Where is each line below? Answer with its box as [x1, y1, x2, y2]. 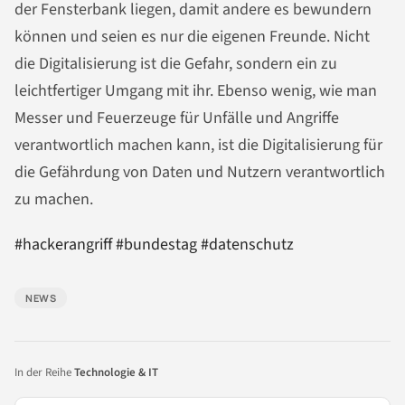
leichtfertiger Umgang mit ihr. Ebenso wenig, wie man [14, 80, 377, 103]
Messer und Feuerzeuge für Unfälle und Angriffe [14, 107, 339, 130]
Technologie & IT [74, 364, 158, 381]
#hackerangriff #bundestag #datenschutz [14, 233, 294, 257]
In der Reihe [14, 364, 74, 381]
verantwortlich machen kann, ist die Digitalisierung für [14, 134, 382, 157]
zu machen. [14, 188, 93, 212]
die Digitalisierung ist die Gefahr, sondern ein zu [14, 52, 337, 76]
